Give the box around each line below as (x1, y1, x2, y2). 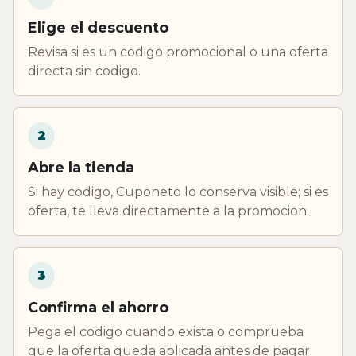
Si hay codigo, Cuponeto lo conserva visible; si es (28, 184, 328, 199)
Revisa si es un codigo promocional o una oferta (28, 44, 328, 60)
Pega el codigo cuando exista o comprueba (28, 323, 304, 339)
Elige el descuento (28, 18, 168, 37)
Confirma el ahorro (28, 298, 168, 316)
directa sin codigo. (28, 63, 141, 79)
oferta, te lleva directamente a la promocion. (28, 203, 309, 219)
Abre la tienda (28, 158, 134, 176)
